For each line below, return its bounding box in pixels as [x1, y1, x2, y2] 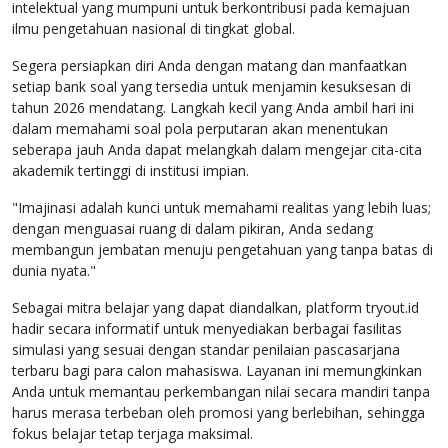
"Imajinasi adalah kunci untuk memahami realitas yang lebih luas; [12, 198, 431, 218]
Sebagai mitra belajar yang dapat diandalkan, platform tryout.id [12, 298, 419, 318]
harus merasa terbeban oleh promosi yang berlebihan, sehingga [12, 403, 425, 423]
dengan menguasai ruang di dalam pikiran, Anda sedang [12, 219, 373, 239]
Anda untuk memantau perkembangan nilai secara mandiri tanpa [12, 382, 430, 402]
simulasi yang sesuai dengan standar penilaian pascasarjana [12, 340, 400, 360]
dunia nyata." [12, 261, 96, 281]
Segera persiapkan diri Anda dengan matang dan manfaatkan [12, 56, 407, 76]
